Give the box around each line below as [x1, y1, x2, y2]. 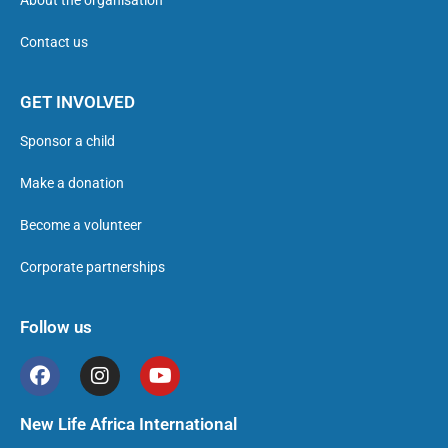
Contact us [20, 34, 88, 51]
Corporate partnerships [20, 259, 165, 276]
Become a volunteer [20, 217, 142, 234]
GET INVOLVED [20, 92, 135, 113]
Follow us [20, 317, 92, 338]
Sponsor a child [20, 133, 115, 150]
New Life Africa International [20, 414, 237, 435]
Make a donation [20, 175, 124, 192]
